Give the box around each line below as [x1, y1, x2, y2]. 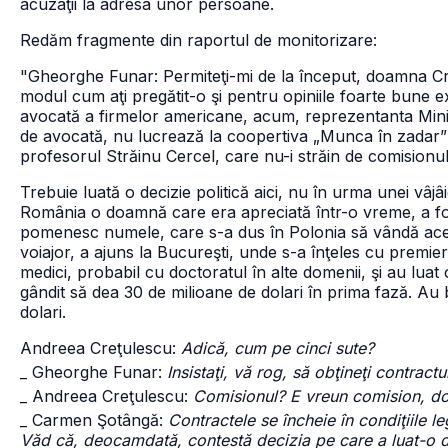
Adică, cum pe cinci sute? [181, 338, 374, 358]
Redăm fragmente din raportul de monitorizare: [20, 30, 377, 50]
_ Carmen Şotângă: [20, 410, 168, 430]
